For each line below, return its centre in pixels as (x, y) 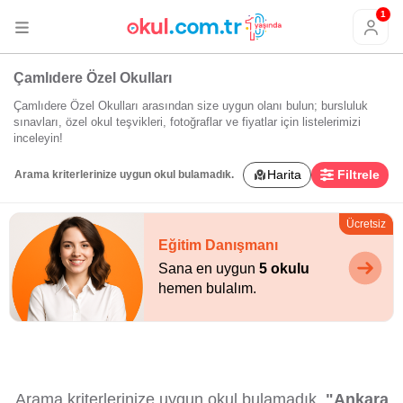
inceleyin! (38, 138)
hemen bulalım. (208, 288)
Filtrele (358, 174)
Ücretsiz (366, 224)
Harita (285, 174)
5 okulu (285, 268)
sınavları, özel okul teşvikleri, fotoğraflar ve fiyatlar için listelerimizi (187, 121)
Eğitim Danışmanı (219, 245)
